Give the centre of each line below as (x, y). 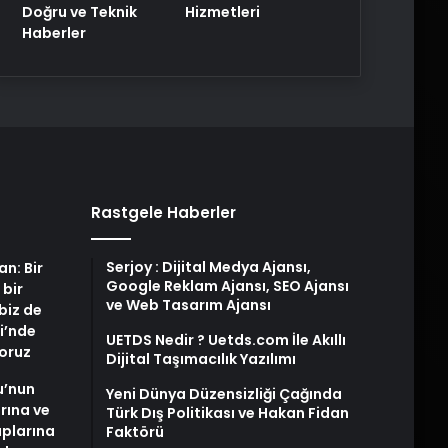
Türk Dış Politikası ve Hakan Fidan (227, 413)
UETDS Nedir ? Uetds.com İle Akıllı (225, 340)
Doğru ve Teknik (79, 12)
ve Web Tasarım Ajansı (188, 305)
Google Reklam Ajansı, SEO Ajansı (227, 286)
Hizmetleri (223, 12)
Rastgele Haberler (163, 213)
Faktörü (134, 432)
